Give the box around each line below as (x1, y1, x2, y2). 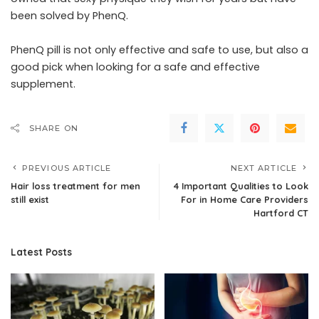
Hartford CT (253, 206, 308, 219)
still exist (11, 193, 49, 205)
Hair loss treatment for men (11, 179, 140, 192)
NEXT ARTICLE (230, 162, 297, 173)
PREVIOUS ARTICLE (22, 162, 112, 173)
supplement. (11, 76, 78, 91)
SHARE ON (29, 122, 78, 133)
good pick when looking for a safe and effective (11, 59, 260, 74)
